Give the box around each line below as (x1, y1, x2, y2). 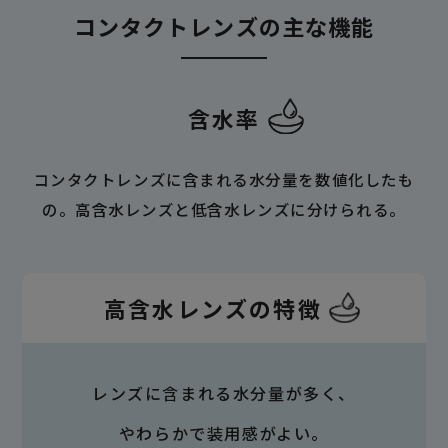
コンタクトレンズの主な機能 (73, 10, 375, 43)
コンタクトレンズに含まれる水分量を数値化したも (33, 168, 415, 191)
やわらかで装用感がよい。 (118, 420, 330, 445)
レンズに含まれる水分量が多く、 (91, 380, 356, 405)
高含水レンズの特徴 (104, 291, 322, 324)
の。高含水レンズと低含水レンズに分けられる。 (42, 198, 406, 221)
